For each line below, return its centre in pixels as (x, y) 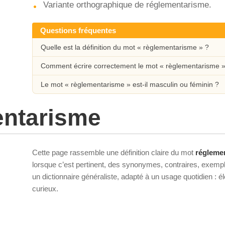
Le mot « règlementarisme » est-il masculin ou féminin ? (130, 84)
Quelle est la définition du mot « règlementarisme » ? (125, 47)
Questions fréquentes (78, 30)
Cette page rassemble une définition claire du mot (114, 152)
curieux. (45, 189)
